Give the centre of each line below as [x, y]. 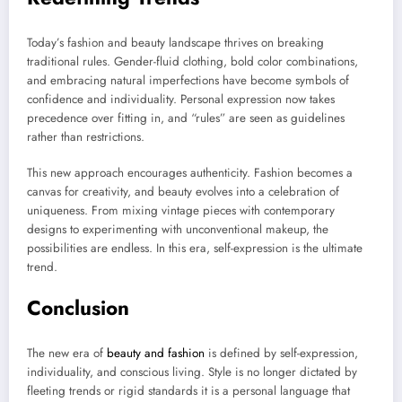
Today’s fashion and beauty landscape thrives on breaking [175, 42]
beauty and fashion [156, 353]
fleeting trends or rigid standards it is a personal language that [188, 390]
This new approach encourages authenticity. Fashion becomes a [190, 172]
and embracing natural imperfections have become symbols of [188, 80]
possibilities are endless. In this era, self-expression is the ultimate [195, 248]
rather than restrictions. [86, 136]
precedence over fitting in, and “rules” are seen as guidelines [186, 118]
